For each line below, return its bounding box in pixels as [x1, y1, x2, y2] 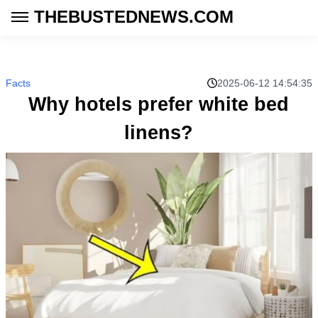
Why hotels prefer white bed [28, 94, 290, 115]
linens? [124, 122, 194, 143]
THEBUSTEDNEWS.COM [34, 7, 234, 26]
